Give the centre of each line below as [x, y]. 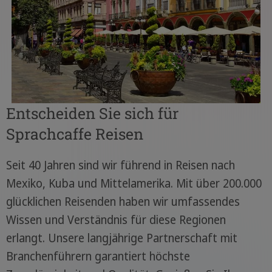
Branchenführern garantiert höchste [98, 257]
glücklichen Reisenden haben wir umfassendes [123, 202]
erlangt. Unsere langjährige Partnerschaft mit [121, 238]
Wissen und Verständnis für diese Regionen [116, 220]
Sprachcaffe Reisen [74, 134]
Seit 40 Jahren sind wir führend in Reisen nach [120, 165]
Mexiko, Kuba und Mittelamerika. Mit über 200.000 [134, 184]
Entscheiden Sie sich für [92, 114]
